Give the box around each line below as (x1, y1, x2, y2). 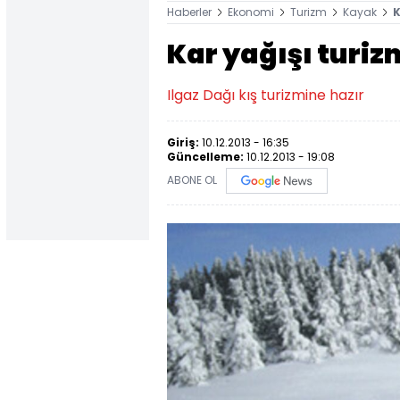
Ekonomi (228, 4, 274, 20)
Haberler (167, 4, 212, 20)
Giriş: (167, 135, 202, 150)
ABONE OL (167, 172, 217, 188)
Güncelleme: (167, 149, 246, 164)
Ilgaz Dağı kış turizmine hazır (167, 85, 364, 105)
